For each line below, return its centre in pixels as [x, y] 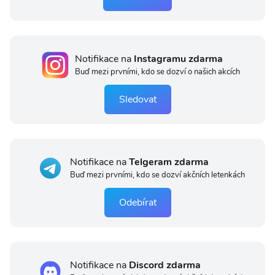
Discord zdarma [165, 265]
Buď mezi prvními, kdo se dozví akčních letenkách [157, 175]
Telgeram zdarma [168, 162]
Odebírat [137, 202]
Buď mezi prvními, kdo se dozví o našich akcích [157, 72]
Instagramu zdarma [178, 59]
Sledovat [137, 99]
